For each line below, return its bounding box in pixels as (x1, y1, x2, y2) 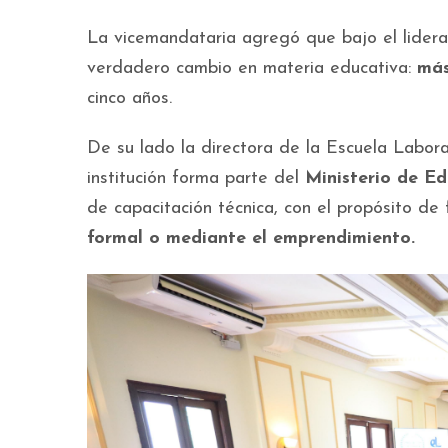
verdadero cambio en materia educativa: (87, 59, 417, 78)
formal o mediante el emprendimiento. (87, 229, 415, 248)
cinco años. (87, 89, 172, 108)
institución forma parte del (87, 169, 305, 188)
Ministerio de (305, 169, 418, 188)
